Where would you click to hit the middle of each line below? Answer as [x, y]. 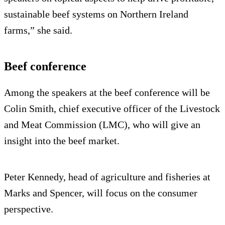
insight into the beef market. [62, 141]
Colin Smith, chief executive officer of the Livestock [112, 109]
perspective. [29, 209]
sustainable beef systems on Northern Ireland [96, 14]
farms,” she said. [38, 30]
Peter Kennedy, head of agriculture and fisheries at [107, 177]
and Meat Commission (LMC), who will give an [102, 125]
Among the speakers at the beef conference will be [107, 93]
